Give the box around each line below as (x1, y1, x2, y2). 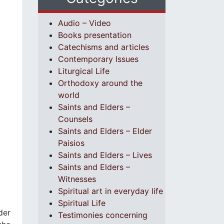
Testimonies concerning (58, 210, 147, 220)
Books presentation (58, 30, 131, 40)
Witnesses (58, 174, 96, 184)
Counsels (58, 114, 92, 124)
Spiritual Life (58, 198, 105, 208)
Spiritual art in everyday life (58, 186, 163, 196)
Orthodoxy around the (58, 78, 142, 88)
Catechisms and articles (58, 42, 149, 52)
